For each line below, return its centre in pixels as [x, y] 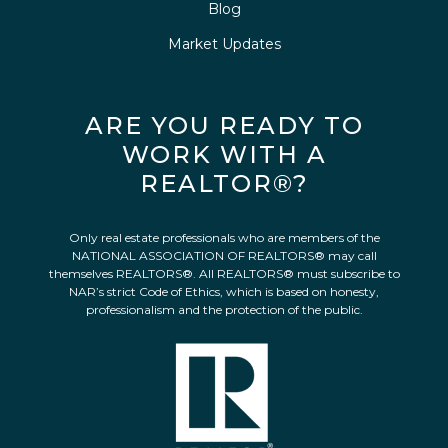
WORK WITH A [224, 155]
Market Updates [224, 44]
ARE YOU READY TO [224, 126]
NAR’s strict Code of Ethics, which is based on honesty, [224, 292]
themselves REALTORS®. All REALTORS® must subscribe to [224, 274]
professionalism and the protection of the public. [224, 310]
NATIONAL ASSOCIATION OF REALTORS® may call [224, 256]
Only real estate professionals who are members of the [224, 238]
